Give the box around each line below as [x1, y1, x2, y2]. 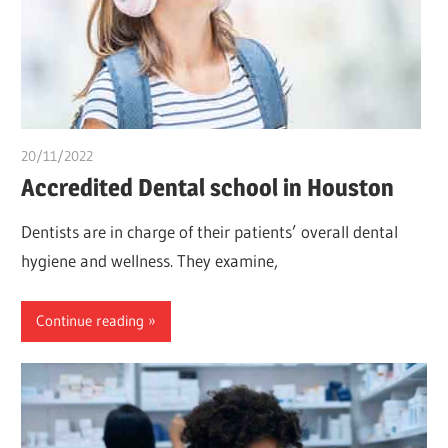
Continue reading [36, 311, 145, 331]
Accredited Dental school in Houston [21, 173, 395, 203]
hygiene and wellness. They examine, [21, 250, 279, 272]
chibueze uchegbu [93, 146, 204, 165]
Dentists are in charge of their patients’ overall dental [21, 221, 399, 243]
